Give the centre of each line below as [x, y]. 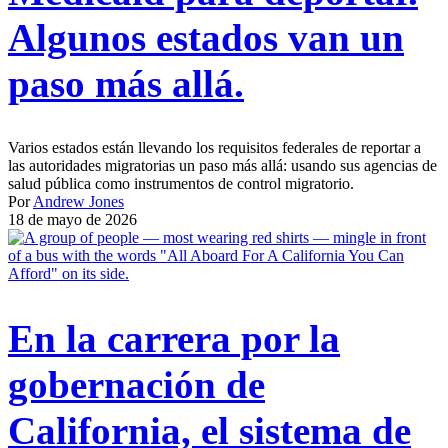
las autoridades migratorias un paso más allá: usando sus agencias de [222, 166]
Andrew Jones [78, 202]
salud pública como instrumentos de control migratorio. [181, 184]
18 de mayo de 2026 [72, 220]
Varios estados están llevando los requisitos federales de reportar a [214, 148]
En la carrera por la [174, 338]
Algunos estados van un [206, 38]
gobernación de [136, 384]
